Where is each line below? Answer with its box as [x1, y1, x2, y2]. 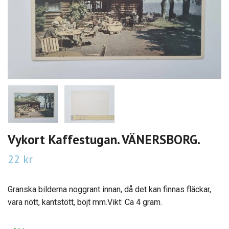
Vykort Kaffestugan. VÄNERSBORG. [8, 131, 200, 148]
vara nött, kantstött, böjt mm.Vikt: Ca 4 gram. [8, 197, 162, 208]
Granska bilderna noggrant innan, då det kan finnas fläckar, [8, 185, 211, 195]
